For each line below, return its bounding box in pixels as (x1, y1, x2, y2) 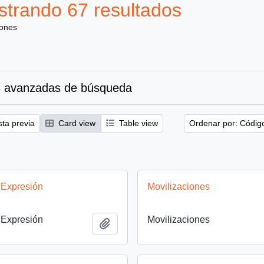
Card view (56, 118, 95, 128)
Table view (117, 118, 158, 128)
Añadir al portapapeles (110, 218, 205, 228)
